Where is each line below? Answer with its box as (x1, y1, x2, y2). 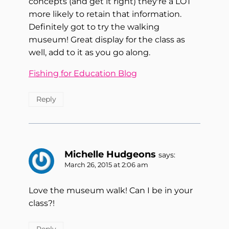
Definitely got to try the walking (29, 22, 159, 32)
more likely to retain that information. (29, 9, 181, 19)
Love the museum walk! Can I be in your (29, 185, 193, 195)
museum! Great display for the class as (29, 35, 185, 45)
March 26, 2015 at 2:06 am (64, 161, 148, 169)
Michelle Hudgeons (64, 148, 156, 159)
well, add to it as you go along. (29, 48, 150, 58)
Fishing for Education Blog (29, 68, 137, 79)
